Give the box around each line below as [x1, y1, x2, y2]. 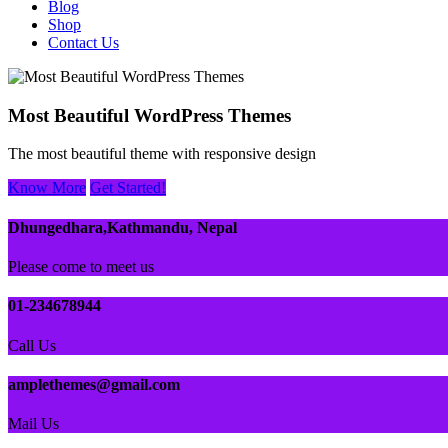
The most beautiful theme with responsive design [8, 145, 316, 163]
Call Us [8, 336, 56, 354]
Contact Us [48, 34, 119, 51]
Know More [8, 179, 86, 197]
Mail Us [8, 415, 59, 433]
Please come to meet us [8, 257, 154, 275]
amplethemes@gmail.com [8, 375, 180, 393]
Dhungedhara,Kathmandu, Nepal [8, 218, 237, 236]
